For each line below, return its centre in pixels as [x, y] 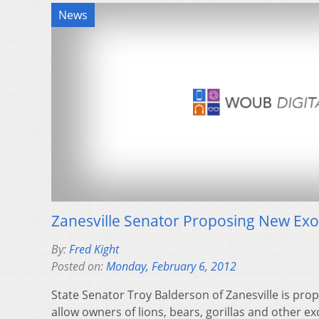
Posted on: [79, 267]
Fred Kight [94, 250]
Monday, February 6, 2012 [171, 267]
